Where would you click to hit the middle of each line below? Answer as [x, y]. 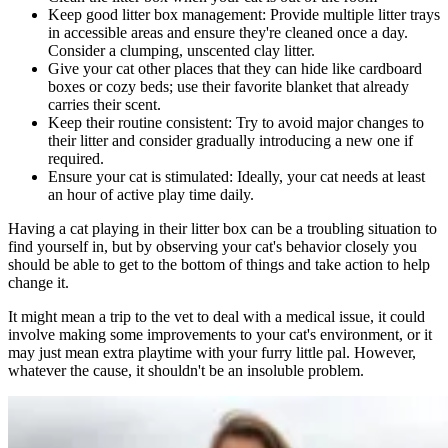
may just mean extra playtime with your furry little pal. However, [212, 353]
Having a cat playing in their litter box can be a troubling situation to [222, 229]
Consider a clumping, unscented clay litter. [181, 51]
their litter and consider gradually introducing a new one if [230, 141]
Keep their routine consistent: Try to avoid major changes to [236, 123]
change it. [38, 283]
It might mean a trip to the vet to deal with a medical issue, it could [216, 317]
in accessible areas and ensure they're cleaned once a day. [228, 33]
